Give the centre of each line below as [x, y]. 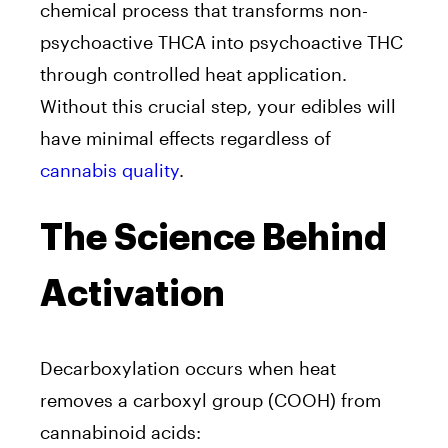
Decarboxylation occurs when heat [188, 367]
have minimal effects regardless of [185, 137]
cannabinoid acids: [120, 431]
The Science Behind [213, 237]
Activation [132, 293]
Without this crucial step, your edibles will [218, 105]
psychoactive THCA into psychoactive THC [221, 41]
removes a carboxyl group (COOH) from [210, 399]
